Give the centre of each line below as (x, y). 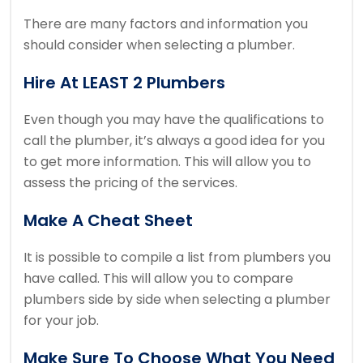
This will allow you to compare (198, 279)
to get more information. (104, 162)
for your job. (61, 321)
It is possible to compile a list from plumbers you (177, 258)
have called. (63, 279)
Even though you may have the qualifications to (174, 120)
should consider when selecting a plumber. (159, 45)
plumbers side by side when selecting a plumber (177, 300)
